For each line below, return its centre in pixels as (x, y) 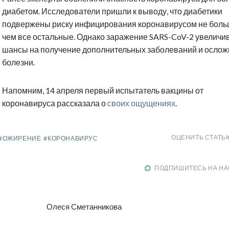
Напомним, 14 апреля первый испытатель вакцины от (103, 90)
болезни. (18, 62)
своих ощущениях (141, 103)
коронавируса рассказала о (55, 103)
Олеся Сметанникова (84, 206)
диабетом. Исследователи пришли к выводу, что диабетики (112, 11)
